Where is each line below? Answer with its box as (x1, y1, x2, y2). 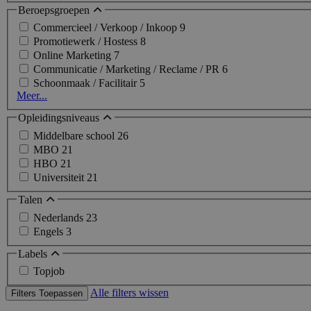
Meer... (17, 90, 47, 102)
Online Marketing (33, 49, 114, 62)
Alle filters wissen (90, 287, 169, 299)
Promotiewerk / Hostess (33, 35, 140, 48)
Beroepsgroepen (18, 3, 92, 16)
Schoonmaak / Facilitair (33, 77, 140, 90)
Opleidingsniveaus (18, 112, 102, 124)
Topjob (33, 265, 65, 278)
